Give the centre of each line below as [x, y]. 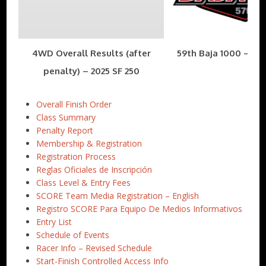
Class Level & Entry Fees [84, 182]
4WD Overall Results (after [91, 53]
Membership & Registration [89, 143]
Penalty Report [65, 130]
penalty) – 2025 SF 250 [91, 71]
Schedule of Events [73, 235]
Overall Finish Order [74, 104]
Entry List [54, 221]
